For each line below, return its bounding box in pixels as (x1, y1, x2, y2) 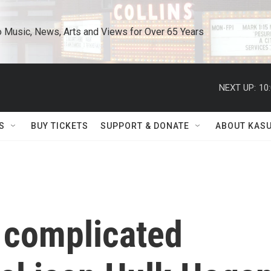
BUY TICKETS (31, 121, 88, 131)
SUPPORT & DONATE (100, 121, 189, 131)
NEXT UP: (219, 82, 256, 93)
